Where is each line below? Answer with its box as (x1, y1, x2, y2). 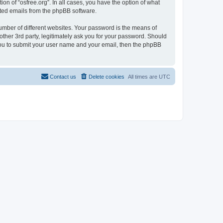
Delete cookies (89, 73, 124, 80)
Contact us (50, 73, 76, 80)
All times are (128, 73, 159, 80)
